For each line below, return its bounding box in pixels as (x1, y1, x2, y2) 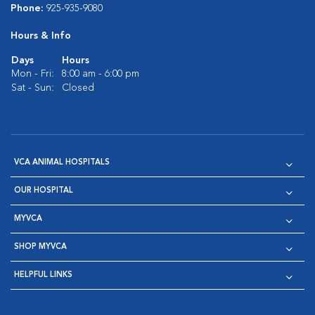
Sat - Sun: (11, 82, 54, 93)
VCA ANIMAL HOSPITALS (14, 158, 110, 167)
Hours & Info (11, 30, 71, 41)
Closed (62, 82, 94, 93)
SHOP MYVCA (14, 243, 67, 251)
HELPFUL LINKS (14, 271, 72, 279)
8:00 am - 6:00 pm (62, 68, 139, 79)
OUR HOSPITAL (14, 186, 73, 195)
